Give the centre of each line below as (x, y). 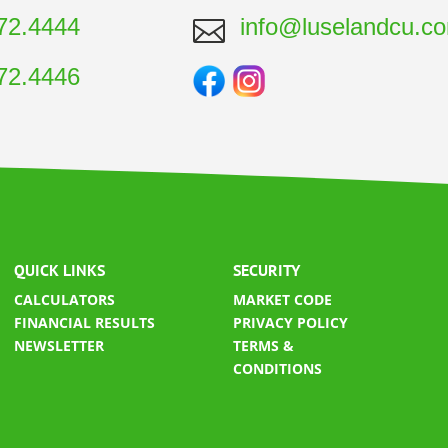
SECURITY (267, 270)
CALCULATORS (65, 300)
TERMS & (264, 346)
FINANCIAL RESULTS (85, 323)
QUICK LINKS (60, 270)
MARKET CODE (283, 300)
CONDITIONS (278, 369)
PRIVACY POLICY (291, 323)
